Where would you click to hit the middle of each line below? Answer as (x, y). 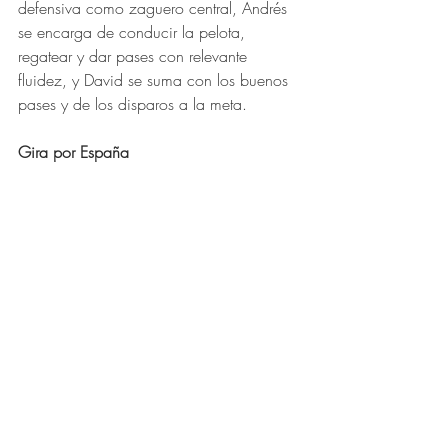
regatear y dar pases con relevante (135, 56)
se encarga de (68, 32)
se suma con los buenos (210, 80)
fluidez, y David (73, 80)
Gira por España (73, 152)
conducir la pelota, (187, 32)
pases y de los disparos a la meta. (132, 104)
